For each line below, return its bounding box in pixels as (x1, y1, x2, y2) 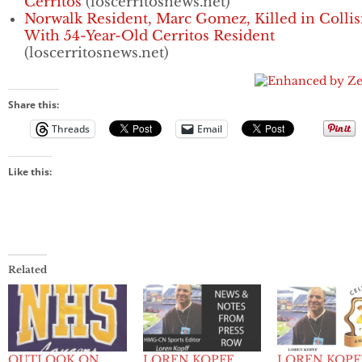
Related (8, 263, 47, 276)
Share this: (8, 97, 59, 112)
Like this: (8, 164, 52, 179)
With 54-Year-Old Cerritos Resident (24, 27, 275, 44)
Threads (52, 121, 90, 136)
